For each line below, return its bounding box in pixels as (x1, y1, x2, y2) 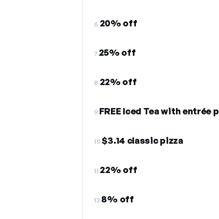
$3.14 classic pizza (102, 135, 183, 146)
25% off (98, 47, 136, 58)
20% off (99, 18, 137, 28)
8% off (101, 194, 134, 204)
